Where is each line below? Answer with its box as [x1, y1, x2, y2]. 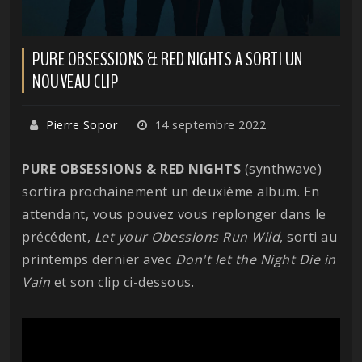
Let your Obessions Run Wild [94, 228, 280, 246]
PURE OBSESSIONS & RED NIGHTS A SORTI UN [32, 46, 303, 73]
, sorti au [280, 228, 337, 246]
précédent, [22, 228, 95, 246]
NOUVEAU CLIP [32, 69, 118, 95]
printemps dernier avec [22, 250, 171, 269]
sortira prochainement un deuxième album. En [22, 183, 320, 201]
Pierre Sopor [46, 117, 117, 133]
